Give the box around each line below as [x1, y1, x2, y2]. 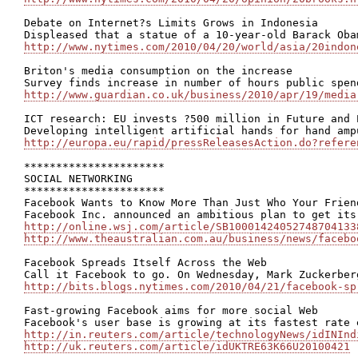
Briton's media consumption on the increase [24, 65, 292, 77]
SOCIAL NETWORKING [24, 173, 133, 185]
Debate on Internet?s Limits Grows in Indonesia [24, 17, 318, 29]
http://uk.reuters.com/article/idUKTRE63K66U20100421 [24, 340, 350, 352]
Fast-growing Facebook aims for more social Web [24, 304, 318, 316]
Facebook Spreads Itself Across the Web [24, 257, 267, 268]
